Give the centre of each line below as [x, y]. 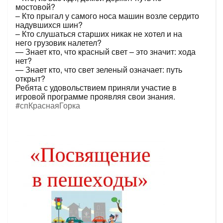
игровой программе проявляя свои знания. [95, 96]
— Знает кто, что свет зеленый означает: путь [99, 69]
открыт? [30, 78]
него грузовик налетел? [58, 42]
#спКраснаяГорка [48, 105]
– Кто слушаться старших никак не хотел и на [99, 33]
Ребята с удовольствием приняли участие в [96, 87]
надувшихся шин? [49, 24]
